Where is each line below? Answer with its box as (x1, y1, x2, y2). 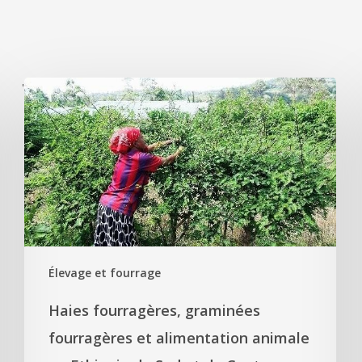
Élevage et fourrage (48, 265, 162, 281)
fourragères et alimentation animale (48, 328, 310, 348)
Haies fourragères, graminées (48, 301, 261, 321)
